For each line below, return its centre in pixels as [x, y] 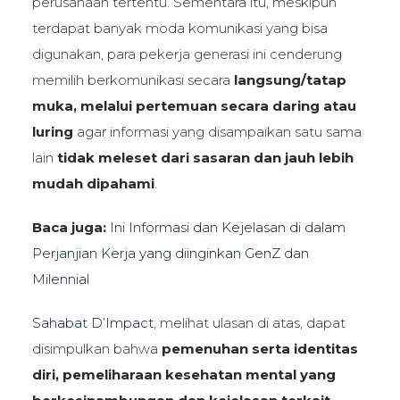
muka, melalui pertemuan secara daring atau [194, 105]
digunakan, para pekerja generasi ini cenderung [187, 54]
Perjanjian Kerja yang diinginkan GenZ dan [170, 253]
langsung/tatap [290, 79]
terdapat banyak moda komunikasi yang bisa [179, 28]
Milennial [60, 279]
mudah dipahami [93, 183]
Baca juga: [69, 227]
